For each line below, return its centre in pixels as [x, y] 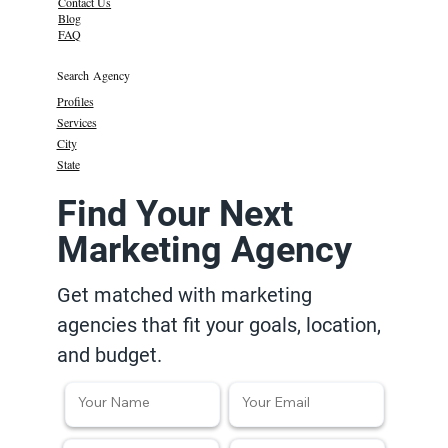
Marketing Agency [204, 250]
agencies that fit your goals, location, [219, 325]
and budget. [110, 355]
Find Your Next [174, 214]
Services [76, 122]
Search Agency [93, 75]
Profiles [75, 101]
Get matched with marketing [185, 295]
